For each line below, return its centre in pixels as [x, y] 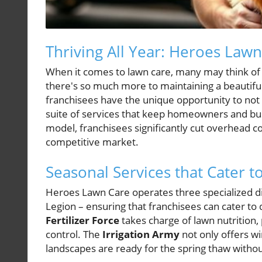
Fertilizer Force [82, 220]
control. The [74, 235]
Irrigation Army [141, 235]
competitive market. [92, 142]
